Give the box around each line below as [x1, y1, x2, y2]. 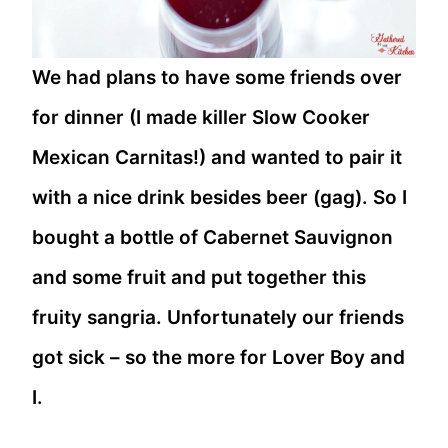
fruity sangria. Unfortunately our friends [32, 305, 404, 329]
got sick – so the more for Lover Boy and [32, 345, 405, 369]
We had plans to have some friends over [32, 65, 402, 89]
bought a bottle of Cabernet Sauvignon [32, 225, 393, 249]
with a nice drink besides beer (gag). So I [32, 185, 407, 209]
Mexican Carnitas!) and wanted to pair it [32, 145, 402, 169]
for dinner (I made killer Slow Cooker [32, 105, 370, 129]
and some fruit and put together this [32, 265, 366, 289]
